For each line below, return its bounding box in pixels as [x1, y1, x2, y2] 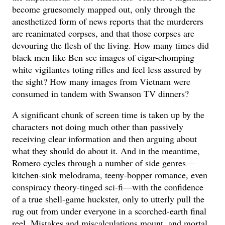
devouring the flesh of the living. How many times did [12, 39, 209, 51]
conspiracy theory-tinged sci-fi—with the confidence [12, 180, 204, 193]
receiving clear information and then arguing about [12, 132, 197, 145]
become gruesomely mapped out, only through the [12, 3, 196, 15]
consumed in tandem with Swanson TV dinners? [12, 87, 189, 99]
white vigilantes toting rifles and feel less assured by [12, 63, 202, 75]
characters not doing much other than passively [12, 120, 184, 133]
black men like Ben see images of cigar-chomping [12, 51, 195, 63]
